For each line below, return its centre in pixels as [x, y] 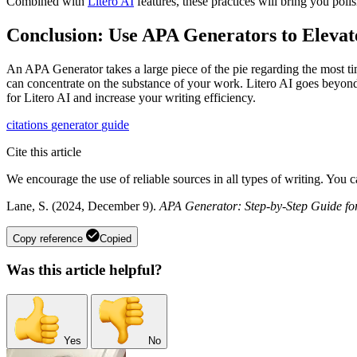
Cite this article [44, 151]
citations [29, 124]
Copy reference [48, 238]
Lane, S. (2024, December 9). [83, 206]
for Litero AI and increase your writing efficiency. [131, 97]
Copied [116, 238]
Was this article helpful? [84, 270]
